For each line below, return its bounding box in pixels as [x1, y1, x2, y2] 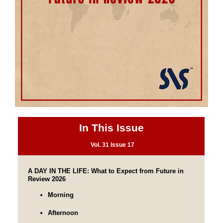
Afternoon [48, 209, 78, 217]
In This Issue [79, 122, 144, 134]
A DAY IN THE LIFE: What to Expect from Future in [28, 167, 184, 175]
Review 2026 [28, 175, 66, 183]
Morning [48, 191, 74, 199]
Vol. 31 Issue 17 [90, 141, 134, 149]
